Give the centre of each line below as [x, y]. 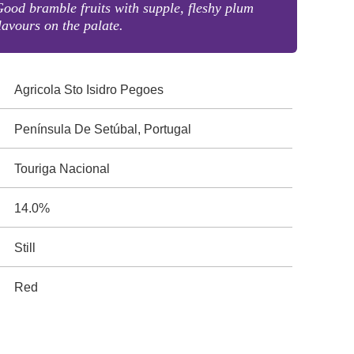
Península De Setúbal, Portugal [103, 129]
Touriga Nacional [62, 169]
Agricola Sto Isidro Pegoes [89, 90]
